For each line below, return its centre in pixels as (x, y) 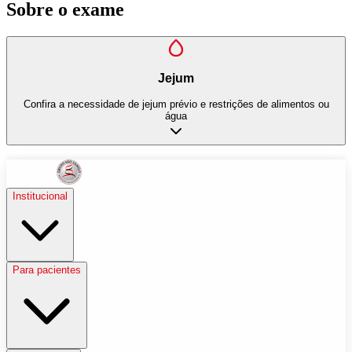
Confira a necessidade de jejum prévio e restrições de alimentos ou (176, 104)
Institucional (40, 196)
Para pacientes (47, 270)
